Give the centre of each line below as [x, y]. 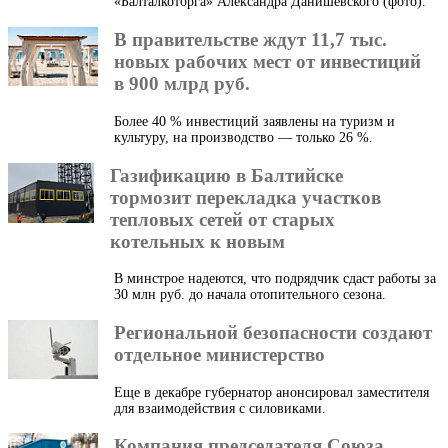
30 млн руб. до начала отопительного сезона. [250, 295]
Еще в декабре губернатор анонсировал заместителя [271, 392]
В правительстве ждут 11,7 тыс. [250, 40]
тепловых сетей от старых [222, 219]
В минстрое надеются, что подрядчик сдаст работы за [275, 279]
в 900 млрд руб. [182, 84]
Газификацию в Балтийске [226, 175]
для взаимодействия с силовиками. [220, 408]
